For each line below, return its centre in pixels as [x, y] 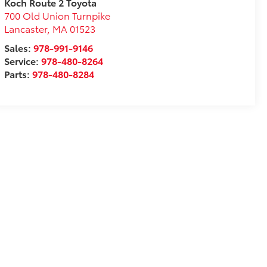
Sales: [18, 47]
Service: [22, 60]
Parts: [18, 73]
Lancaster [25, 28]
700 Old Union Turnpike [57, 15]
